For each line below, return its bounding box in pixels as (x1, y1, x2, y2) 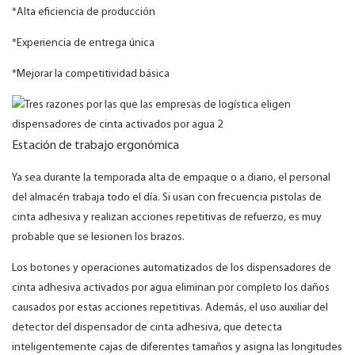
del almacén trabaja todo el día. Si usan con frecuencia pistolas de (12, 192, 322, 204)
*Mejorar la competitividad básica (12, 68, 170, 81)
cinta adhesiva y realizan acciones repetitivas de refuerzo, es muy (12, 212, 322, 224)
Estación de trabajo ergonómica (12, 139, 179, 153)
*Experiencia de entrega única (12, 37, 155, 50)
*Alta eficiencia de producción (12, 6, 155, 19)
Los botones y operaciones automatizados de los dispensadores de (12, 262, 331, 275)
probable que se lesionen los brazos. (12, 231, 185, 244)
